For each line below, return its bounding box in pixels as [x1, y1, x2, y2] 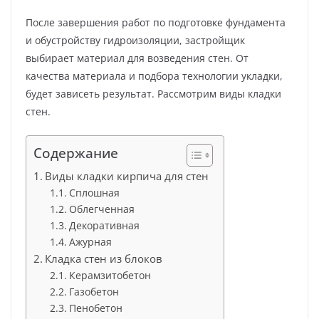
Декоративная [68, 218, 140, 232]
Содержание [33, 142, 118, 162]
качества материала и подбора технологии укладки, [26, 68, 283, 83]
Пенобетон [68, 300, 122, 315]
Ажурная [68, 234, 112, 249]
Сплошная [68, 185, 120, 199]
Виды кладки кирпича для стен [45, 168, 209, 183]
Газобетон [68, 284, 119, 298]
